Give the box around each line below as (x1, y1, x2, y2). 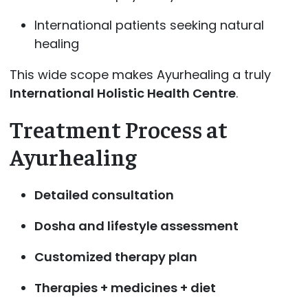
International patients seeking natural (34, 16, 264, 34)
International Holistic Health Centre (9, 85, 236, 102)
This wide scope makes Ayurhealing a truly (9, 66, 271, 84)
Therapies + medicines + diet (34, 278, 216, 296)
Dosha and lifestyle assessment (34, 217, 239, 234)
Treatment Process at (9, 114, 228, 144)
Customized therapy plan (34, 247, 197, 265)
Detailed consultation (34, 186, 174, 203)
